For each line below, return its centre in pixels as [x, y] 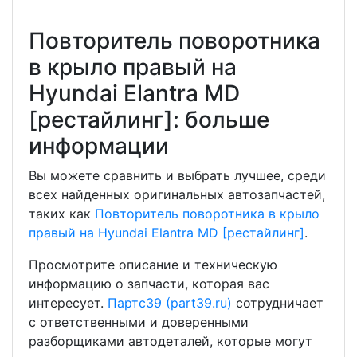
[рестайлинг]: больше [149, 120]
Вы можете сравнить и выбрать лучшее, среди [177, 175]
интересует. [68, 303]
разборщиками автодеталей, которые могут [171, 341]
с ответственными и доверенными [139, 322]
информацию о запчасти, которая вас [149, 284]
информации [99, 146]
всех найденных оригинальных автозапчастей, [177, 194]
